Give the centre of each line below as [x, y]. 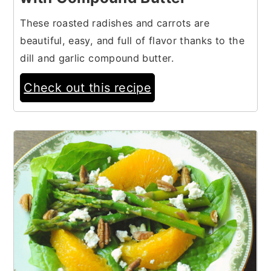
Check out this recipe [87, 87]
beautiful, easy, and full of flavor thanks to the [132, 40]
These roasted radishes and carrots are [115, 23]
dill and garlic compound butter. [97, 58]
